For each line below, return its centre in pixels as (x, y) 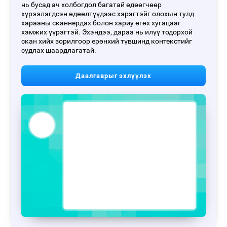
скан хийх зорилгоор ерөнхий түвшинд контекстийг (107, 42)
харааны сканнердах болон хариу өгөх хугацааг (101, 23)
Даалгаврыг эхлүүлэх (113, 76)
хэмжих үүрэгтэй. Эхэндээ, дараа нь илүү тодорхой (107, 32)
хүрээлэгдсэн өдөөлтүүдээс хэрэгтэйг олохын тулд (108, 14)
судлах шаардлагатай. (59, 51)
